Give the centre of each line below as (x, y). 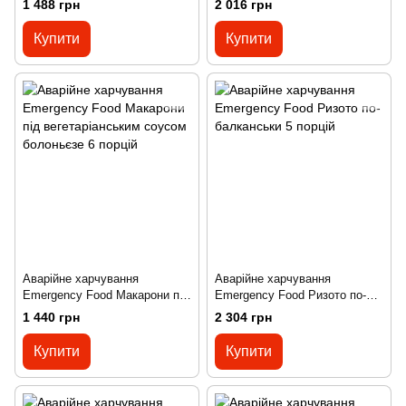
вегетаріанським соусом (89, 312)
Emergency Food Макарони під (106, 295)
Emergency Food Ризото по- (290, 295)
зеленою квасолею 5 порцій (291, 15)
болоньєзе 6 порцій (75, 328)
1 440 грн (51, 318)
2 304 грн (243, 318)
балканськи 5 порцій (270, 312)
